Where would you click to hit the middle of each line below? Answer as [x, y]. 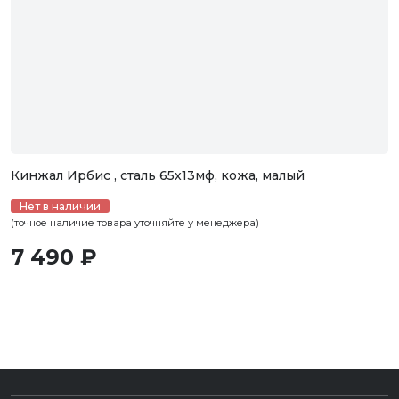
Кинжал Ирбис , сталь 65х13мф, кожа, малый [158, 175]
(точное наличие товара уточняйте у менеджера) [135, 223]
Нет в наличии [60, 206]
